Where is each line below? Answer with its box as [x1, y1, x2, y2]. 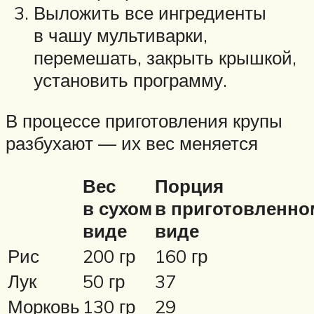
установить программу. [34, 69, 227, 92]
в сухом [83, 196, 152, 219]
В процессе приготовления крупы [6, 109, 282, 132]
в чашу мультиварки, [34, 24, 207, 47]
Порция [155, 174, 224, 197]
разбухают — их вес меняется [6, 132, 258, 155]
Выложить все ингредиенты [34, 1, 266, 25]
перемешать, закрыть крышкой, [34, 46, 296, 69]
